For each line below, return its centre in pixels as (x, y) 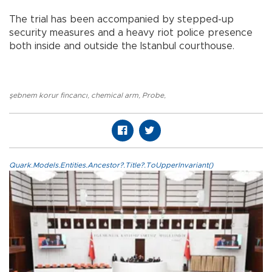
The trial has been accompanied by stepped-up (121, 19)
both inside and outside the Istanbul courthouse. (122, 46)
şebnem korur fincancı (48, 95)
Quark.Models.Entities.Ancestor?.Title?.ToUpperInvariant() (111, 165)
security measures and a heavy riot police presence (131, 32)
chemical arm (115, 95)
